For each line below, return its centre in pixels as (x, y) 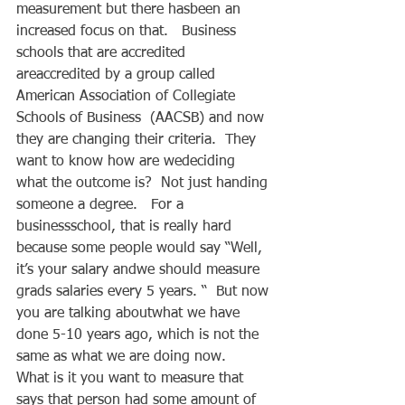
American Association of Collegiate (128, 96)
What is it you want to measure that (132, 378)
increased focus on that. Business (128, 31)
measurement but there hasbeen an (131, 9)
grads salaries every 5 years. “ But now (145, 292)
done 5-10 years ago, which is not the (140, 335)
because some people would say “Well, (141, 248)
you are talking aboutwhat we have (130, 313)
